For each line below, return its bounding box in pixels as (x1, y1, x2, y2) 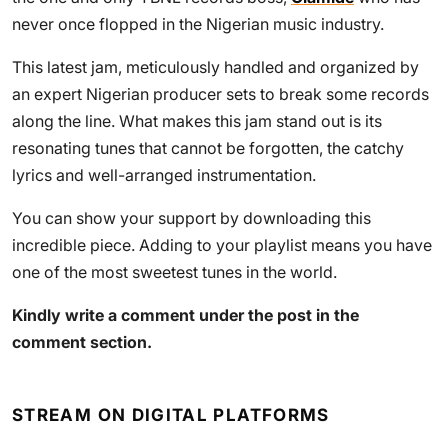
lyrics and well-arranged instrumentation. (12, 165, 316, 185)
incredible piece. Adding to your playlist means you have (12, 235, 432, 255)
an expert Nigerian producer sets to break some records (12, 84, 429, 104)
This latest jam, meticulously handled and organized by (12, 57, 419, 77)
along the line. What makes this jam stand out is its (12, 111, 382, 131)
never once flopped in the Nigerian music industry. (12, 14, 384, 34)
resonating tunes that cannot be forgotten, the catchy (12, 138, 404, 158)
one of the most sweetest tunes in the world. (12, 262, 337, 282)
